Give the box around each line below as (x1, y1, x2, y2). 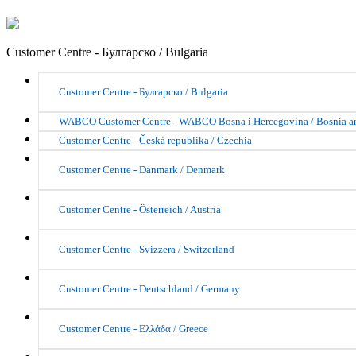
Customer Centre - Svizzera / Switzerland (59, 243, 234, 256)
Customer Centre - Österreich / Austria (59, 203, 221, 216)
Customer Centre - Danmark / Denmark (59, 164, 225, 176)
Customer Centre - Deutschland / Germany (59, 283, 240, 296)
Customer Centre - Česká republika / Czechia (59, 134, 252, 147)
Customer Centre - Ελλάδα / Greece (59, 323, 208, 335)
